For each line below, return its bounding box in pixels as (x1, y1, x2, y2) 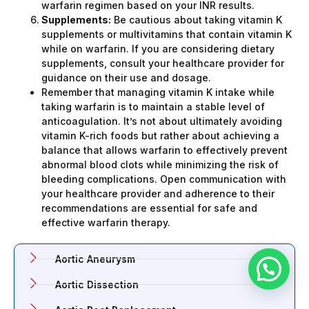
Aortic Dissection (54, 278, 139, 290)
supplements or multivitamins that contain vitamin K (41, 28, 292, 41)
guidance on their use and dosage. (41, 72, 211, 84)
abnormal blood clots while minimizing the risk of (41, 159, 279, 171)
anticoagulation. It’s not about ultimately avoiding (41, 115, 282, 128)
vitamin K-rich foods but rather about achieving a (41, 130, 279, 142)
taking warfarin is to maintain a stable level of (41, 101, 265, 113)
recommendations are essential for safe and (41, 202, 257, 215)
